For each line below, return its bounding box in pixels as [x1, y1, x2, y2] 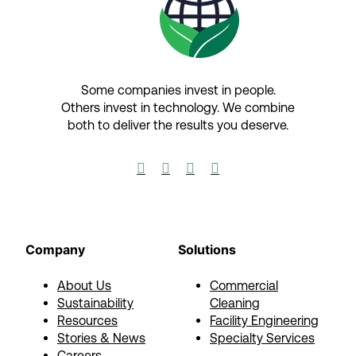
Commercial [210, 278, 278, 293]
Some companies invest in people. [80, 83, 276, 98]
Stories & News [57, 331, 145, 346]
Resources [57, 313, 118, 328]
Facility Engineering [210, 313, 319, 328]
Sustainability [57, 296, 133, 311]
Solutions [178, 242, 236, 257]
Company [25, 242, 85, 257]
